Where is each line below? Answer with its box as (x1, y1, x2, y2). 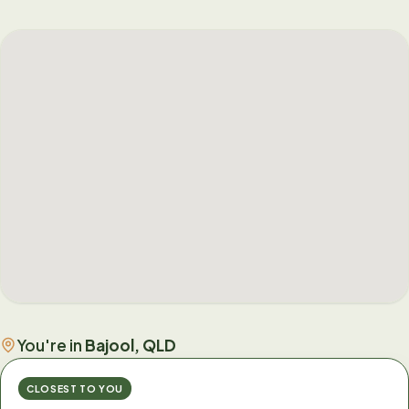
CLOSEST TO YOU (26, 383, 123, 395)
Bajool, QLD (85, 334, 176, 355)
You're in (16, 334, 85, 355)
